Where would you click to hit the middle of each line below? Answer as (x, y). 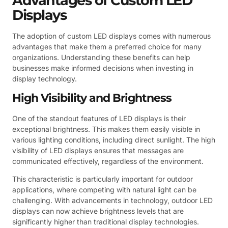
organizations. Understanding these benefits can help (101, 58)
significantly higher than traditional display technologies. (106, 222)
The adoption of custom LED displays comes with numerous (111, 36)
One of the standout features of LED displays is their (99, 118)
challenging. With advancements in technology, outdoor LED (112, 201)
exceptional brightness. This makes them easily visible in (106, 129)
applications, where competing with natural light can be (104, 190)
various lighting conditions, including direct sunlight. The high (114, 139)
